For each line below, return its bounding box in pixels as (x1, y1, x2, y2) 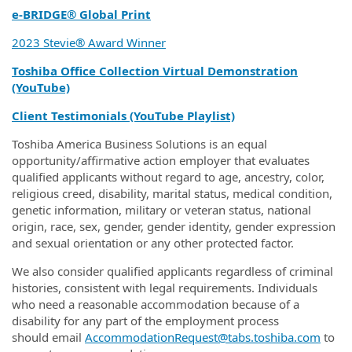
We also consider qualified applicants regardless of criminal (12, 263, 333, 279)
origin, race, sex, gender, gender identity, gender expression (12, 218, 335, 234)
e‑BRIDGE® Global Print (12, 6, 151, 22)
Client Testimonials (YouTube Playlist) (12, 108, 235, 123)
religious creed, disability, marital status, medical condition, (12, 185, 332, 201)
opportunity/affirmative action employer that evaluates (12, 152, 310, 168)
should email (12, 329, 85, 345)
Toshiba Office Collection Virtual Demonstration (12, 63, 298, 79)
